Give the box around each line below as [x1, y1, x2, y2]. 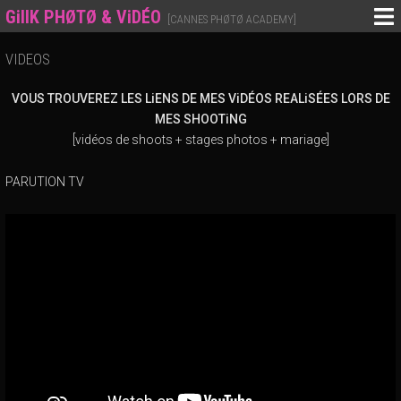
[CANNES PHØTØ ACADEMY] [167, 13, 296, 26]
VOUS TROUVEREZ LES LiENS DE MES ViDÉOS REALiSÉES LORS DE [11, 91, 390, 107]
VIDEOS [5, 49, 57, 68]
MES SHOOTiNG [154, 112, 247, 127]
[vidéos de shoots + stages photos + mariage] [72, 132, 329, 148]
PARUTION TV [5, 174, 84, 189]
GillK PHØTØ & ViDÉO [5, 6, 161, 28]
